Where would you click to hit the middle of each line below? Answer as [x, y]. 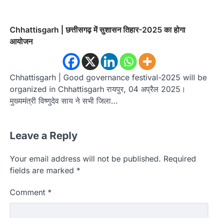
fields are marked [43, 171]
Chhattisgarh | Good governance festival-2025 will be [108, 78]
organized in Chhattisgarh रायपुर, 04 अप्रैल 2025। [99, 89]
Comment [29, 192]
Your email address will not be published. [85, 159]
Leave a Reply [44, 136]
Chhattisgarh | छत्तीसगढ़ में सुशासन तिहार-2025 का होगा [98, 30]
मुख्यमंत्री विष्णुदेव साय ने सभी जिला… [64, 101]
